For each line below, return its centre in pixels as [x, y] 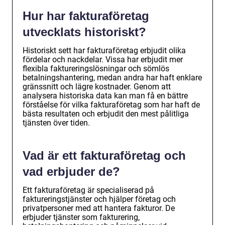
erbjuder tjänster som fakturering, [81, 217]
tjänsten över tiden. [56, 123]
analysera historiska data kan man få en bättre [105, 96]
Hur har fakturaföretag [86, 16]
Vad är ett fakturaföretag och [104, 156]
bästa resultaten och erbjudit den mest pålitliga [106, 114]
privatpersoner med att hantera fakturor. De [99, 208]
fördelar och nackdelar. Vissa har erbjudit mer [103, 60]
